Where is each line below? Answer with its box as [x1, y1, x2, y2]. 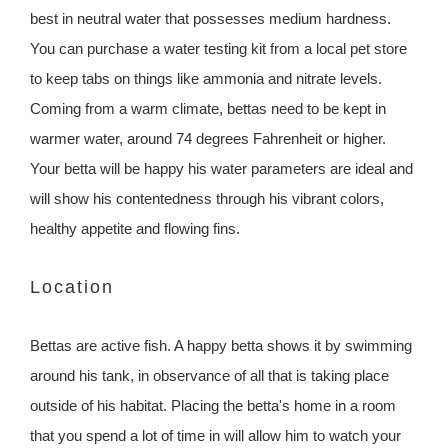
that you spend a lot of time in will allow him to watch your [30, 427, 401, 445]
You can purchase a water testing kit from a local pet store [30, 40, 407, 58]
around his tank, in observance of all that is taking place [30, 367, 389, 385]
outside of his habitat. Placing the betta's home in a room [30, 397, 396, 415]
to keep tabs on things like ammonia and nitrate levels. [30, 70, 382, 88]
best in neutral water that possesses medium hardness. [30, 10, 391, 28]
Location [30, 277, 114, 298]
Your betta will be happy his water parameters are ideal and [30, 160, 413, 178]
